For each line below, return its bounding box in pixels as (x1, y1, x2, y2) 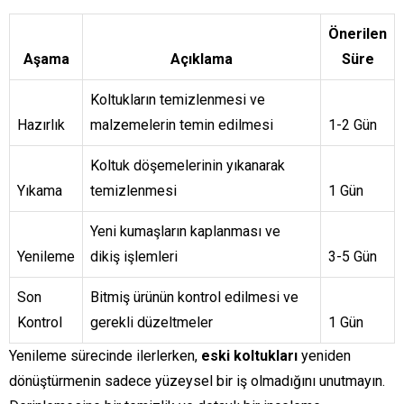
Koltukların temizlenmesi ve (90, 91, 265, 109)
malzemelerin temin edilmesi (90, 116, 273, 134)
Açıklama (170, 50, 233, 69)
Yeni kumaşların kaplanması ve (90, 223, 280, 241)
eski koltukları (201, 347, 298, 365)
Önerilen (328, 25, 387, 43)
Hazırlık (17, 116, 65, 134)
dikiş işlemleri (90, 248, 178, 266)
